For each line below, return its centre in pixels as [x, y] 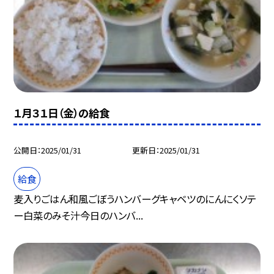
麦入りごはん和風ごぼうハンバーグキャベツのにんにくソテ [135, 198]
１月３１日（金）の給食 [62, 113]
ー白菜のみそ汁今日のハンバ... [79, 215]
